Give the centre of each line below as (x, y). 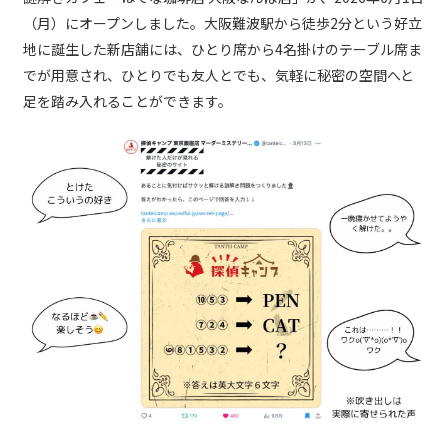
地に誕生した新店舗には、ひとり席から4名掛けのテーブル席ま (222, 49)
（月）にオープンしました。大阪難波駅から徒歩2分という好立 (222, 23)
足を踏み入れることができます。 (127, 101)
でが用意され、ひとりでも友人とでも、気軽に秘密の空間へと (218, 75)
